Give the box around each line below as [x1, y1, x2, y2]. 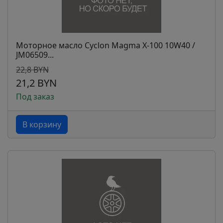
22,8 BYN [16, 64, 49, 75]
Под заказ [16, 91, 54, 102]
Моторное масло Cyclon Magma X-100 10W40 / [16, 40, 195, 51]
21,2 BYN [16, 76, 57, 90]
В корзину [22, 119, 61, 130]
